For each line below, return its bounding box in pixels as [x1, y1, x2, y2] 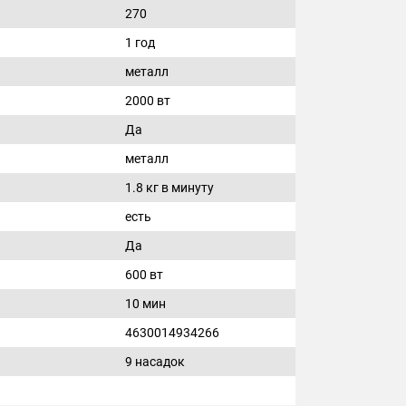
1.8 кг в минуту [125, 180, 214, 195]
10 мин [125, 296, 166, 311]
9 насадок [125, 354, 185, 369]
